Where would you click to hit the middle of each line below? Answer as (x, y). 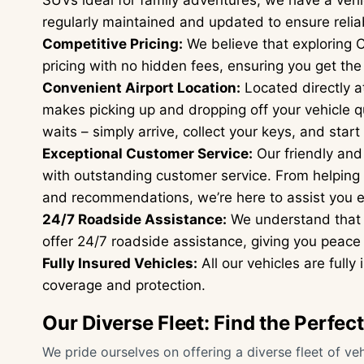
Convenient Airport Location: (141, 88)
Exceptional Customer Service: (147, 154)
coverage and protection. (124, 285)
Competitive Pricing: (113, 44)
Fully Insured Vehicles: (120, 263)
